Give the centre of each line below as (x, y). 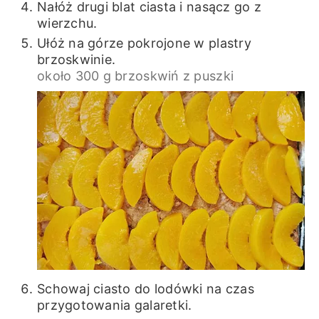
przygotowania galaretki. (114, 305)
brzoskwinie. (76, 60)
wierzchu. (67, 23)
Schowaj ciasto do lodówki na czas (145, 289)
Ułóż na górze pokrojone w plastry (144, 43)
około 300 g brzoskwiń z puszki (135, 76)
